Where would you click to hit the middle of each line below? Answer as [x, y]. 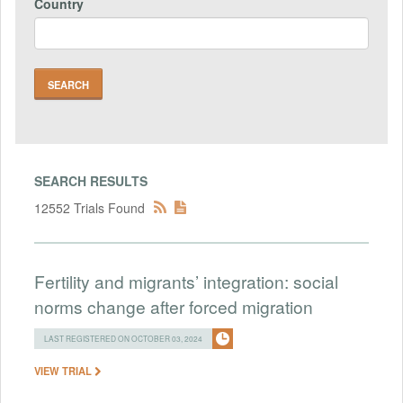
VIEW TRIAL [64, 370]
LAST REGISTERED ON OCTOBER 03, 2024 [123, 338]
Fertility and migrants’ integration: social [186, 281]
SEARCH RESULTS [91, 180]
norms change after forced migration [174, 306]
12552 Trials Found [90, 207]
